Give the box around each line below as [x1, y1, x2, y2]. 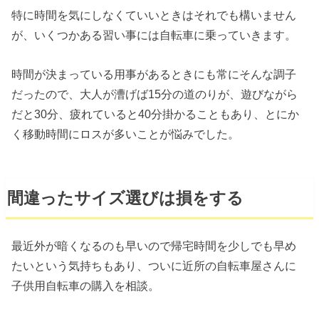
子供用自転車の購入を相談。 [11, 279, 160, 293]
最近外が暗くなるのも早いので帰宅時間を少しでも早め [11, 239, 297, 253]
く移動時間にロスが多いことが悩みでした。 [11, 127, 240, 140]
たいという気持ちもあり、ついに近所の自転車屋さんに [11, 259, 297, 273]
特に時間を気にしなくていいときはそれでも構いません [11, 9, 297, 22]
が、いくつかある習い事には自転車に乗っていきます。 [11, 28, 297, 42]
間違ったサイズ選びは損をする [7, 188, 244, 207]
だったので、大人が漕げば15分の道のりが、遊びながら [11, 87, 298, 100]
